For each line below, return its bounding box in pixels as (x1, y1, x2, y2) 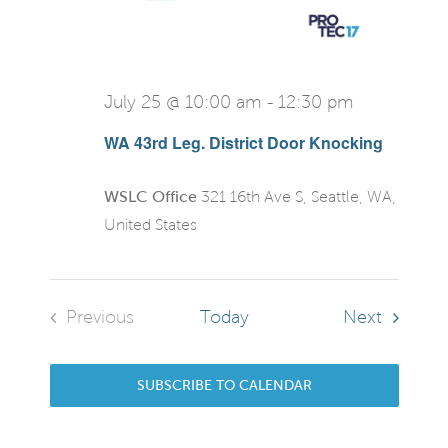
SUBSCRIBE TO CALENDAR (136, 377, 312, 393)
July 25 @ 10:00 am (103, 93, 262, 113)
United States (103, 215, 197, 233)
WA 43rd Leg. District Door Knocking (103, 130, 383, 154)
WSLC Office (103, 187, 201, 205)
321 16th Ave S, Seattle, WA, (200, 187, 396, 205)
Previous (66, 307, 135, 327)
